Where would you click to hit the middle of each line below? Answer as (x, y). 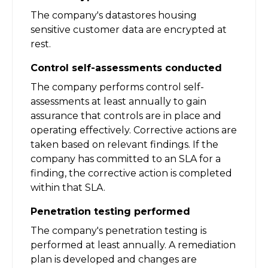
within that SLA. (68, 187)
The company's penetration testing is (118, 230)
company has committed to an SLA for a (126, 159)
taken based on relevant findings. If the (124, 144)
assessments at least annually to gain (118, 101)
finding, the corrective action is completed (131, 173)
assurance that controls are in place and (126, 115)
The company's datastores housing (114, 15)
